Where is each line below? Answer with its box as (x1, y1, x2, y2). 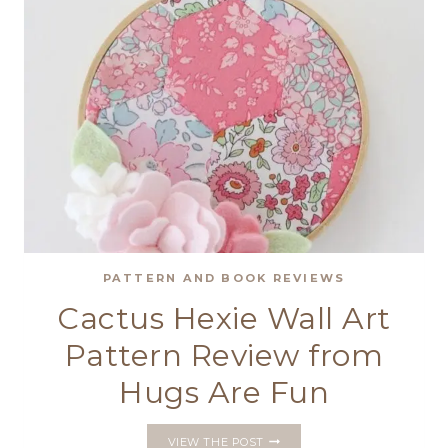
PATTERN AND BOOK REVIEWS (102, 271, 346, 286)
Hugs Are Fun (119, 373, 329, 411)
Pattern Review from (64, 336, 384, 374)
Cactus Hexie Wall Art (57, 299, 391, 337)
